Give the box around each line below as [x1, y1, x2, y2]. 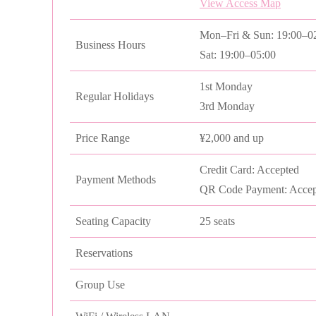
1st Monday [200, 80, 253, 92]
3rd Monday [200, 99, 255, 112]
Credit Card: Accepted [200, 163, 299, 176]
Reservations [75, 246, 133, 259]
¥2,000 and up [200, 131, 264, 144]
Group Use [75, 278, 125, 291]
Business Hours [75, 38, 145, 51]
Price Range [75, 131, 130, 144]
